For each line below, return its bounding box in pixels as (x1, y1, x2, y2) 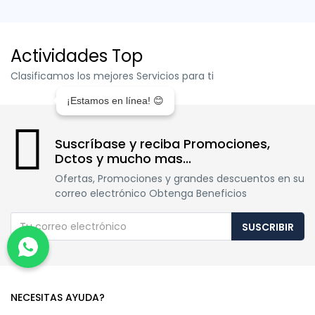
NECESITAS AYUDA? (11, 290, 105, 305)
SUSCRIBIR (242, 220, 294, 235)
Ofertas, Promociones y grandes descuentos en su (55, 172, 304, 186)
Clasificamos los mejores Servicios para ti (11, 69, 214, 84)
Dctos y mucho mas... (55, 150, 191, 168)
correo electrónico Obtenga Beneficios (55, 186, 247, 201)
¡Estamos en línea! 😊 (67, 94, 164, 106)
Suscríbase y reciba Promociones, (55, 135, 270, 153)
